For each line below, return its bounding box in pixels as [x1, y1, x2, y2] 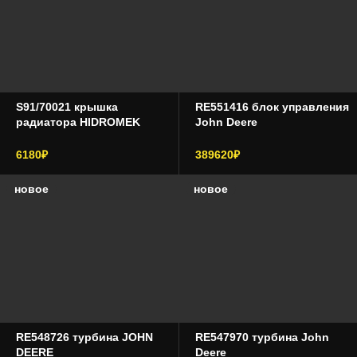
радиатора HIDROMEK [16, 116, 140, 128]
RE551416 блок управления [194, 100, 349, 113]
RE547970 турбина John [194, 331, 329, 343]
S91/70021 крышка [16, 100, 118, 113]
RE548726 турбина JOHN [16, 331, 153, 343]
